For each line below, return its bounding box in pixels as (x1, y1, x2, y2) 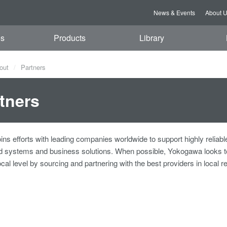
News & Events (154, 8, 195, 17)
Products (53, 32, 86, 44)
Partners (19, 62, 46, 72)
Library (139, 32, 165, 44)
